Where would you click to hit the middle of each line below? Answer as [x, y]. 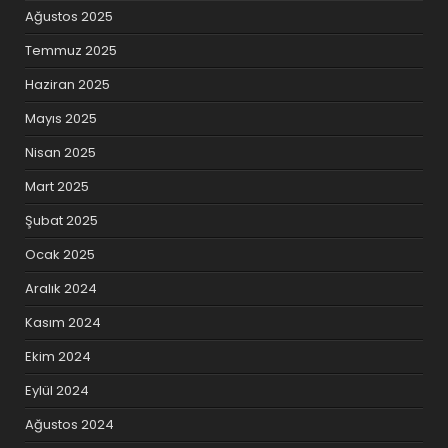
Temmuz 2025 [71, 51]
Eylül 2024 [57, 391]
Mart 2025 [57, 187]
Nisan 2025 [61, 153]
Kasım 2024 [63, 323]
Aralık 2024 [61, 289]
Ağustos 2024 [70, 425]
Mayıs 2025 [61, 119]
